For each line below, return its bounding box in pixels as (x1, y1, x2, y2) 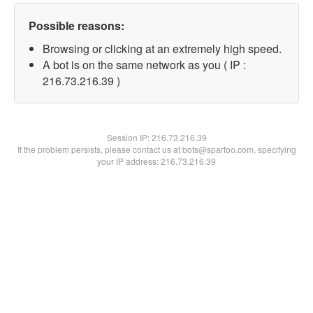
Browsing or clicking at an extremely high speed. (43, 41, 282, 57)
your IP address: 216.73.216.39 (97, 155, 216, 167)
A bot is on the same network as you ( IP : (43, 57, 246, 73)
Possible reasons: (29, 17, 124, 34)
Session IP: (106, 131, 152, 143)
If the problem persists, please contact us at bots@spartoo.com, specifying (17, 143, 296, 155)
